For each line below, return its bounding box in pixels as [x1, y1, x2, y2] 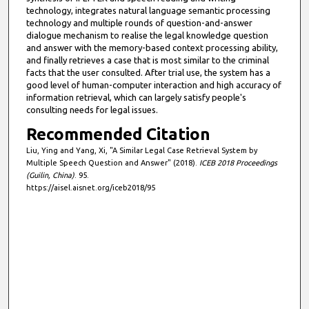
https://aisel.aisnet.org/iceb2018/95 [26, 183, 155, 192]
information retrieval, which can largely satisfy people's [26, 92, 246, 102]
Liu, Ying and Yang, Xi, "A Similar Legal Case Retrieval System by [26, 146, 257, 154]
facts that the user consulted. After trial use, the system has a [26, 67, 270, 77]
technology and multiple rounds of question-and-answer [26, 17, 252, 28]
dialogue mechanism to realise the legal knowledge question [26, 30, 268, 40]
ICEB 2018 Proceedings [199, 158, 277, 167]
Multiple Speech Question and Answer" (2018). [26, 158, 199, 167]
